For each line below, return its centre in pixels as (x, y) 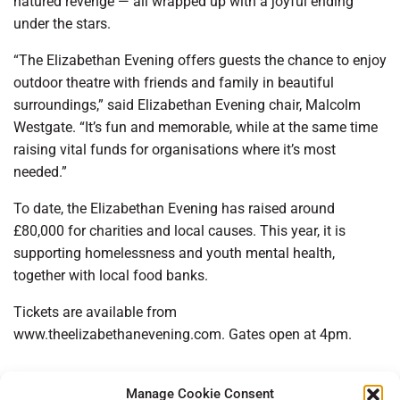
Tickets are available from (95, 312)
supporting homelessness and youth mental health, (174, 254)
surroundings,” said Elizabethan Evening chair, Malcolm (187, 105)
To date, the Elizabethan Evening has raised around (174, 209)
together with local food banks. (112, 276)
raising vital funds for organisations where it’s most (175, 150)
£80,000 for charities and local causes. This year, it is (179, 231)
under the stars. (62, 24)
